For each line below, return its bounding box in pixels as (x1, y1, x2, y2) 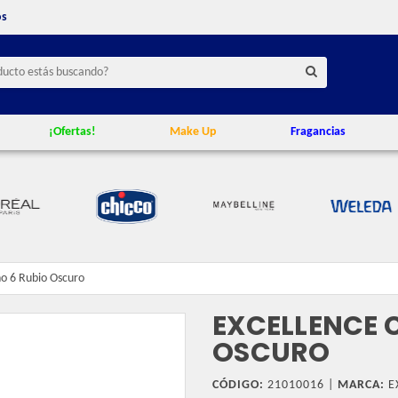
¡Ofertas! (48, 125, 96, 139)
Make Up (169, 125, 217, 139)
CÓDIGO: (212, 378, 264, 392)
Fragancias (291, 125, 346, 139)
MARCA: (338, 378, 385, 392)
